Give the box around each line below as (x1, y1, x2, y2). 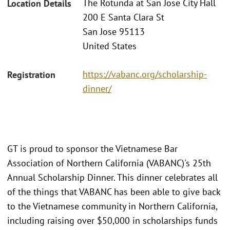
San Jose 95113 (83, 26, 145, 38)
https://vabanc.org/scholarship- (83, 68, 207, 80)
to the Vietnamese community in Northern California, (7, 200, 217, 212)
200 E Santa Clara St (83, 11, 164, 24)
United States (83, 40, 137, 52)
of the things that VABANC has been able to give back (7, 185, 220, 198)
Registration (7, 68, 55, 81)
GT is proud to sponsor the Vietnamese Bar (7, 142, 178, 155)
